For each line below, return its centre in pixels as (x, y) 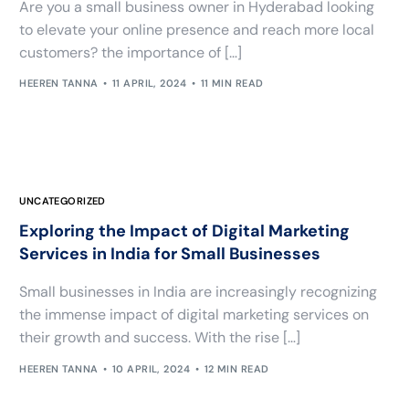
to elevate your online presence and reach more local (197, 29)
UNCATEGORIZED (63, 201)
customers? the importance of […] (131, 52)
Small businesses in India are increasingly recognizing (199, 292)
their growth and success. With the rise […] (160, 338)
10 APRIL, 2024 (151, 368)
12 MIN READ (236, 368)
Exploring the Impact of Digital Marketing (185, 231)
